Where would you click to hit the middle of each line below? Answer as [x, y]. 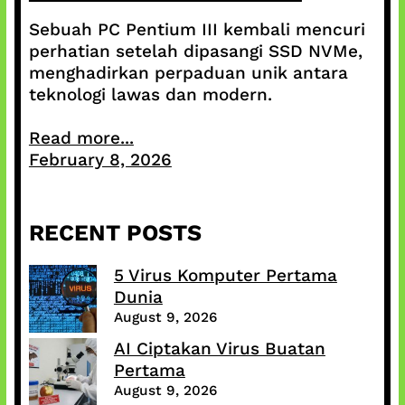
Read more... [81, 138]
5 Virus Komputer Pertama [225, 276]
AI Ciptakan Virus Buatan [219, 349]
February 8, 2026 [100, 160]
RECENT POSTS [115, 233]
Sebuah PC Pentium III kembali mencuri [197, 30]
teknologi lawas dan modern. [150, 95]
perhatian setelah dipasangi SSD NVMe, [195, 52]
